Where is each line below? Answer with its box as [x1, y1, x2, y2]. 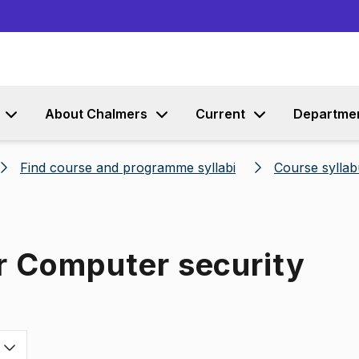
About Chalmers [45, 106, 147, 122]
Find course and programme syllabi [20, 159, 236, 175]
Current [196, 106, 245, 122]
